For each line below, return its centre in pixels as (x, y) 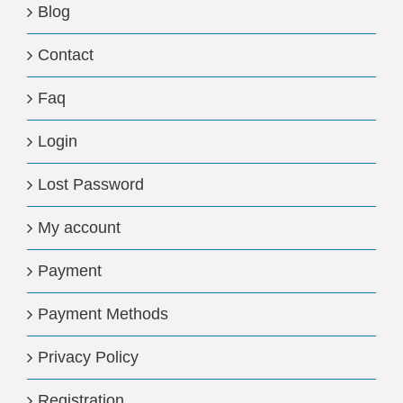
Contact (66, 55)
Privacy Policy (88, 357)
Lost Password (91, 184)
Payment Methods (103, 314)
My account (79, 228)
